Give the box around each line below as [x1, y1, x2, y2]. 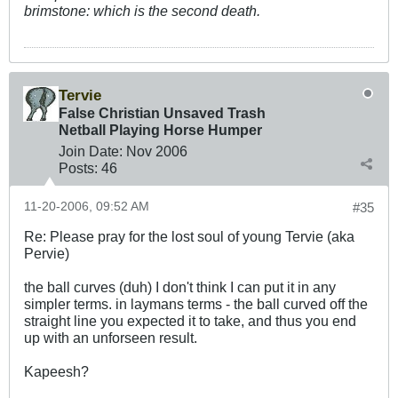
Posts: [59, 160, 98, 177]
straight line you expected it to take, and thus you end [24, 313, 356, 330]
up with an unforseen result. [24, 330, 197, 346]
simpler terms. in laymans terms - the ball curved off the [24, 296, 368, 313]
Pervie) [24, 245, 69, 262]
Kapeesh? [24, 363, 89, 380]
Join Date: [59, 143, 123, 160]
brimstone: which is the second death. [24, 3, 260, 20]
